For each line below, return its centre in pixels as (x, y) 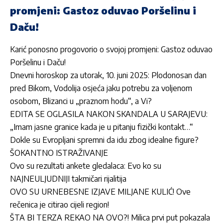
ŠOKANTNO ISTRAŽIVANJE (59, 153)
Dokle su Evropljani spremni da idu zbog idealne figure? (104, 140)
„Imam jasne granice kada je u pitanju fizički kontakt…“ (102, 127)
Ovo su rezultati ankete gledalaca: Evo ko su (86, 166)
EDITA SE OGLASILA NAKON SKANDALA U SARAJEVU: (109, 114)
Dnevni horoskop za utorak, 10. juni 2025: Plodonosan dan (108, 75)
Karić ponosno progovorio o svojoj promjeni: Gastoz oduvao (111, 50)
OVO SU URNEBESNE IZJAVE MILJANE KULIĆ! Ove (100, 192)
